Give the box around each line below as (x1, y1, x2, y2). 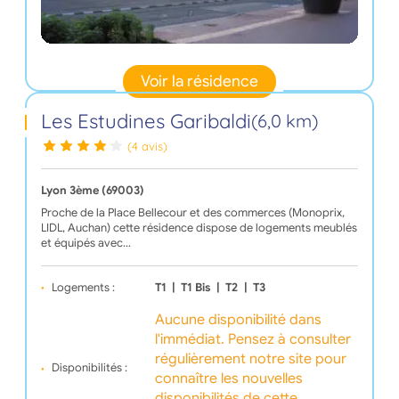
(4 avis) (127, 138, 168, 153)
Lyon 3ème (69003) (40, 183, 144, 198)
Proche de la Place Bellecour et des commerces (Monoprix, (40, 205, 345, 220)
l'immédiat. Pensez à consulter (154, 330, 351, 348)
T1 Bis (181, 280, 211, 295)
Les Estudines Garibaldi (40, 108, 251, 134)
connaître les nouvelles (154, 369, 303, 387)
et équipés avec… (40, 235, 131, 250)
